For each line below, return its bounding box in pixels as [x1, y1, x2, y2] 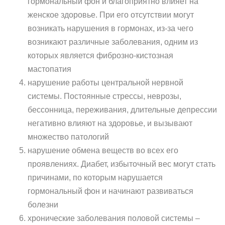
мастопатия [28, 65, 71, 73]
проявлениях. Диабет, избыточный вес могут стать [28, 160, 215, 168]
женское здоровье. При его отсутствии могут [28, 11, 194, 19]
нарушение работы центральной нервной [28, 78, 183, 87]
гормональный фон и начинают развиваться [28, 187, 193, 195]
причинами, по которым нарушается [28, 173, 163, 182]
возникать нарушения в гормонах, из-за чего [28, 24, 193, 33]
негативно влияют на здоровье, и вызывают [28, 119, 192, 128]
